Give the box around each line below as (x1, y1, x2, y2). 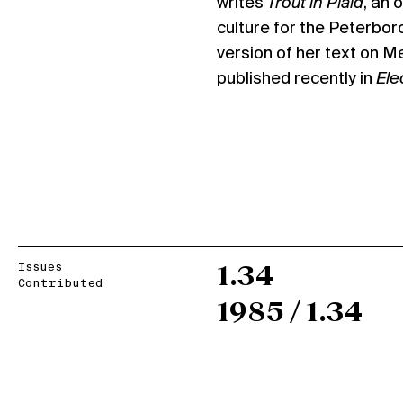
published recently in (216, 70, 376, 88)
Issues (18, 261, 62, 274)
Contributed (18, 277, 103, 291)
